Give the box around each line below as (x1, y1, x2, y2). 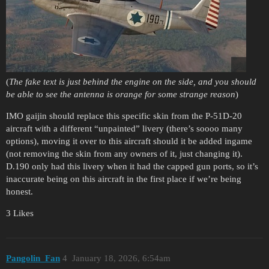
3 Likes (6, 208, 34, 219)
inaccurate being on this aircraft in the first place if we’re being (6, 174, 241, 184)
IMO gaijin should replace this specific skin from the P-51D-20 (6, 111, 242, 121)
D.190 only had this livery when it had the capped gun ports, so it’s (6, 162, 258, 172)
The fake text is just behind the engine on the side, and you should (9, 77, 256, 87)
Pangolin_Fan (6, 253, 60, 263)
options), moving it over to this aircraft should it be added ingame (6, 136, 252, 147)
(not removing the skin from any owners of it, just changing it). (6, 149, 243, 159)
